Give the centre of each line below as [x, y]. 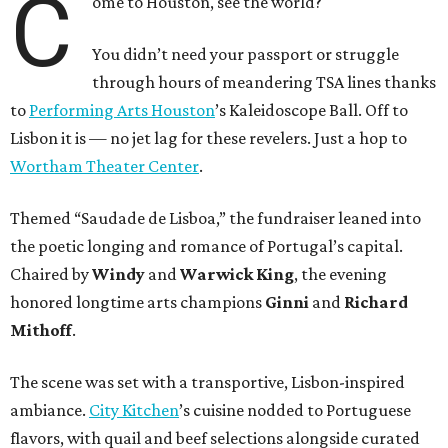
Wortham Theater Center [104, 165]
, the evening [340, 273]
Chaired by [51, 273]
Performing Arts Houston [122, 109]
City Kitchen [134, 409]
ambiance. [49, 409]
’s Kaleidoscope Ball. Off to [311, 109]
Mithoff [41, 329]
